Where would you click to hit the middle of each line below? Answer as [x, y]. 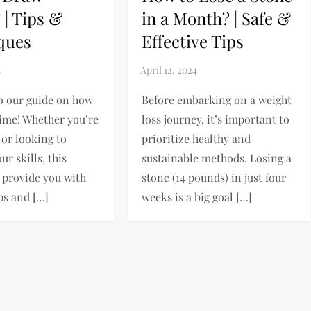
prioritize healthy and [196, 139]
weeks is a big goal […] [196, 197]
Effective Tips [192, 41]
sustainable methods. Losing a [216, 158]
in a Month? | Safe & [216, 18]
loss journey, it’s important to [215, 119]
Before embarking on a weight [216, 100]
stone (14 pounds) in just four [213, 178]
